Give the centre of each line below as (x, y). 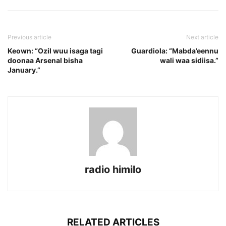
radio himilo (113, 169)
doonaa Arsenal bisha (45, 60)
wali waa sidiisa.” (189, 60)
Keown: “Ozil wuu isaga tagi (55, 50)
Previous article (30, 37)
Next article (202, 37)
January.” (24, 70)
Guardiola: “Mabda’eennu (175, 50)
